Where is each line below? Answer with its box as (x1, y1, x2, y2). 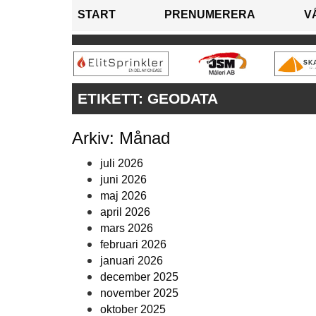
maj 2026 (100, 190, 147, 202)
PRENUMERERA (164, 8, 255, 21)
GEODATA (147, 90, 218, 107)
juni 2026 (100, 174, 147, 186)
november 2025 (100, 287, 178, 300)
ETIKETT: (78, 90, 147, 107)
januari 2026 (100, 255, 163, 267)
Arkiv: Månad (72, 128, 170, 148)
